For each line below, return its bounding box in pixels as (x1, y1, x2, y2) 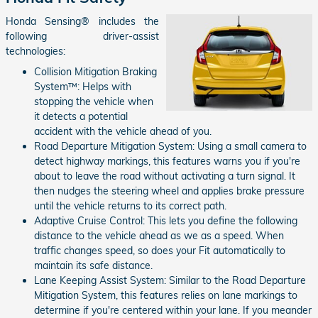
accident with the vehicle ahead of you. (34, 124, 212, 138)
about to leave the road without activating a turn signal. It (34, 169, 295, 182)
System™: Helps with (34, 79, 131, 93)
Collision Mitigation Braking (34, 65, 157, 78)
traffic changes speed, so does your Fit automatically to (34, 243, 285, 257)
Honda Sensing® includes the (6, 14, 159, 28)
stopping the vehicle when (34, 94, 153, 108)
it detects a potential (34, 109, 128, 123)
